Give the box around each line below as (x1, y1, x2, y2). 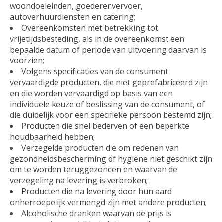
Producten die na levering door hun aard (21, 185, 172, 197)
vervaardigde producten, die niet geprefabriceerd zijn (10, 76, 208, 88)
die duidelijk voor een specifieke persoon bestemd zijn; (10, 109, 212, 120)
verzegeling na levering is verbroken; (10, 174, 148, 186)
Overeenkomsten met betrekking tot (21, 22, 158, 33)
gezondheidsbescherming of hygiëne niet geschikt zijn (10, 153, 212, 164)
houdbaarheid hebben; (10, 131, 95, 142)
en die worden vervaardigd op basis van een (10, 87, 173, 99)
